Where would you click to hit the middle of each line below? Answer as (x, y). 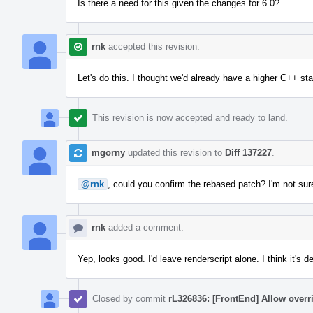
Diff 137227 (248, 152)
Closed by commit (130, 298)
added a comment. (145, 227)
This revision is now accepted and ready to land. (190, 117)
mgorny (108, 152)
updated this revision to (175, 152)
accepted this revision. (153, 46)
